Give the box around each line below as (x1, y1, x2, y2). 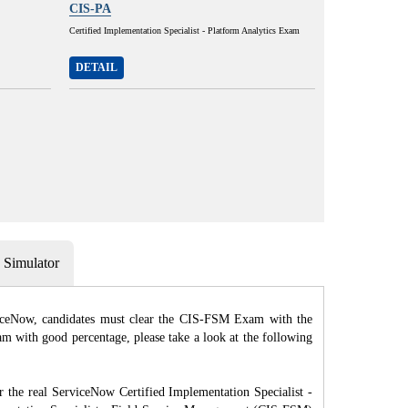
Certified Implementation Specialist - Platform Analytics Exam (69, 25, 300, 36)
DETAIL (76, 61, 117, 74)
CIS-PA (69, 2, 111, 15)
